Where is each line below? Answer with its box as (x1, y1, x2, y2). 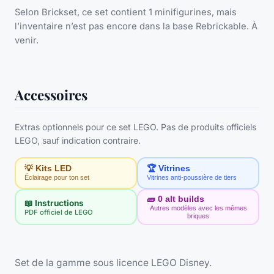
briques (187, 212, 209, 220)
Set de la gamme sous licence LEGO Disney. (15, 257, 212, 269)
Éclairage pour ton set (24, 174, 89, 182)
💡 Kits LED (24, 164, 72, 174)
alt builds (165, 194, 204, 204)
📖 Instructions (24, 198, 84, 208)
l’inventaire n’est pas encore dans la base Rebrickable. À (15, 20, 257, 32)
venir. (15, 34, 39, 46)
